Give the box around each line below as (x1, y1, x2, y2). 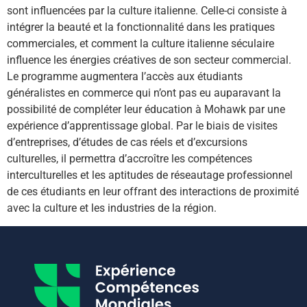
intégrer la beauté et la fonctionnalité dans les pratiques (7, 21, 275, 34)
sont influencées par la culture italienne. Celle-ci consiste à (7, 4, 287, 17)
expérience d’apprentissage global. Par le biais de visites (7, 119, 278, 132)
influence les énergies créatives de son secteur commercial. (7, 53, 291, 66)
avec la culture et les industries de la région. (7, 201, 217, 214)
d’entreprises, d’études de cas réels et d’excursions (7, 136, 247, 149)
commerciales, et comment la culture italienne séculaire (7, 37, 274, 50)
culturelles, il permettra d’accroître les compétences (7, 152, 252, 165)
